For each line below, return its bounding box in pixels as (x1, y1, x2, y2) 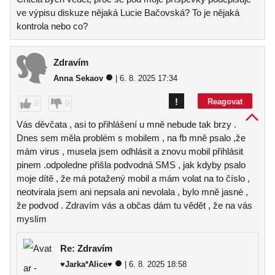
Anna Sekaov (53, 74, 103, 83)
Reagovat (207, 97, 242, 106)
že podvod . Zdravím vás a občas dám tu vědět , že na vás (17, 200, 252, 211)
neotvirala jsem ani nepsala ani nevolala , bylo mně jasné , (17, 187, 248, 197)
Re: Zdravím (60, 243, 112, 254)
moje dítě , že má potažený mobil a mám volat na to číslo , (17, 173, 250, 184)
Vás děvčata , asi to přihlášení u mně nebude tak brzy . (17, 119, 236, 130)
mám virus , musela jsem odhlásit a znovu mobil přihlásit (17, 146, 243, 157)
